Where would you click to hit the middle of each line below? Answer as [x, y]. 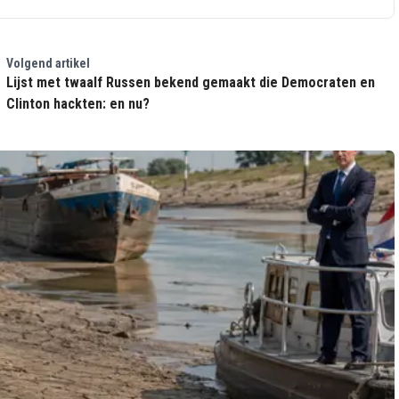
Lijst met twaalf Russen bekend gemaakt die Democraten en [190, 82]
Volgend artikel [48, 63]
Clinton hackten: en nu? [77, 104]
